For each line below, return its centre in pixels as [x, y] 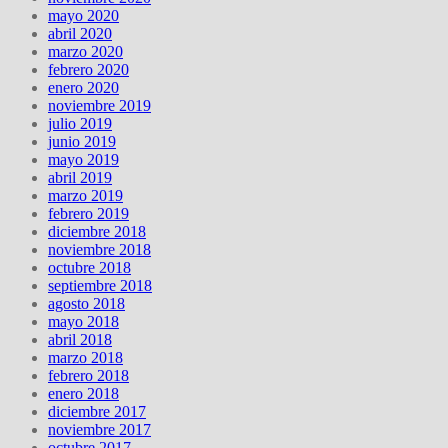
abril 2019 [80, 177]
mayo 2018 [83, 321]
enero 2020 [83, 87]
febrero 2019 [88, 213]
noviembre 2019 [99, 105]
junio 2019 [82, 141]
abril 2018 [80, 339]
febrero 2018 [88, 375]
